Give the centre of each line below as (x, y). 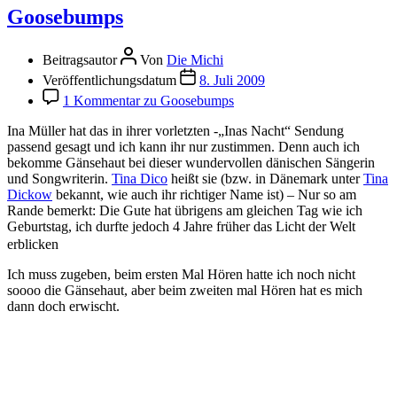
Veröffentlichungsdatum (111, 81)
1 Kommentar (101, 101)
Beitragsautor (82, 60)
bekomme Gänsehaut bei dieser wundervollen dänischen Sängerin (191, 163)
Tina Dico (140, 179)
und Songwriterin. (59, 179)
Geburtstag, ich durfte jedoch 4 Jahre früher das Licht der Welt (181, 227)
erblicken (35, 245)
